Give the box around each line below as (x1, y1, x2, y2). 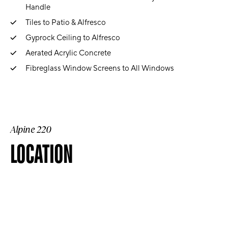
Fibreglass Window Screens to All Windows (25, 63, 174, 73)
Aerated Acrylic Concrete (25, 48, 111, 58)
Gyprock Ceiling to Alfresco (25, 33, 120, 43)
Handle (25, 2, 50, 12)
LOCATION (10, 138, 73, 168)
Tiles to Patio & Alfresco (25, 17, 106, 27)
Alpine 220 (10, 123, 51, 136)
